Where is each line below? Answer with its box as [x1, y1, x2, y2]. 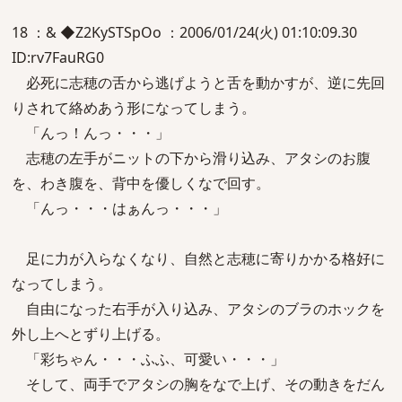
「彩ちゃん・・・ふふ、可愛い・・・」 [12, 349, 284, 369]
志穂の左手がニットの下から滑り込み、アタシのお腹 [12, 148, 371, 168]
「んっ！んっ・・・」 [12, 123, 170, 143]
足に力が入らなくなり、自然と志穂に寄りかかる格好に [12, 249, 385, 268]
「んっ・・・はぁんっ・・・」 [12, 198, 227, 218]
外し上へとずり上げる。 [12, 324, 170, 344]
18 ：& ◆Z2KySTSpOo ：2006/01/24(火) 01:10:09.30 [12, 22, 357, 42]
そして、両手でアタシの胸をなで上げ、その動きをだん [12, 374, 385, 394]
